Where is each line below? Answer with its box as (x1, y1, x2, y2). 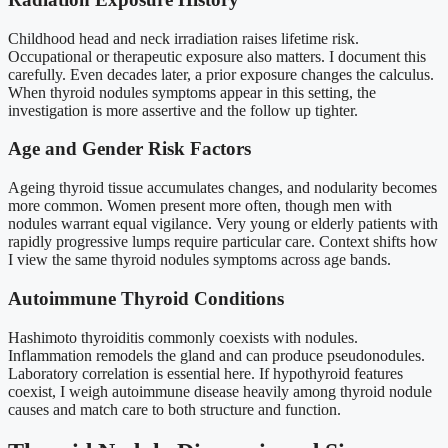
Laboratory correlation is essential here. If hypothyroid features (8, 364, 403, 382)
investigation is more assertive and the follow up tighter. (8, 101, 358, 119)
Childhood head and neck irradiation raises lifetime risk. (8, 29, 359, 47)
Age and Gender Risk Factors (8, 138, 251, 160)
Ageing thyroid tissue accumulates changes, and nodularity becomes (8, 179, 437, 197)
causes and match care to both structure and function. (8, 400, 341, 418)
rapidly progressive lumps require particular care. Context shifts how (8, 233, 438, 251)
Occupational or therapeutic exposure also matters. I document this (8, 47, 426, 65)
